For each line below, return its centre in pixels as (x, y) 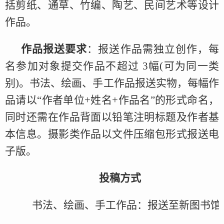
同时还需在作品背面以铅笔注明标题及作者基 (112, 117)
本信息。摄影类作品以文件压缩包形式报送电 (112, 134)
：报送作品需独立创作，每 (153, 49)
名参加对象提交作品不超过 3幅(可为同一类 (112, 66)
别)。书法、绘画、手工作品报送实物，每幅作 (112, 83)
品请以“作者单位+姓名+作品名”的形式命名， (112, 100)
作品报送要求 (54, 49)
